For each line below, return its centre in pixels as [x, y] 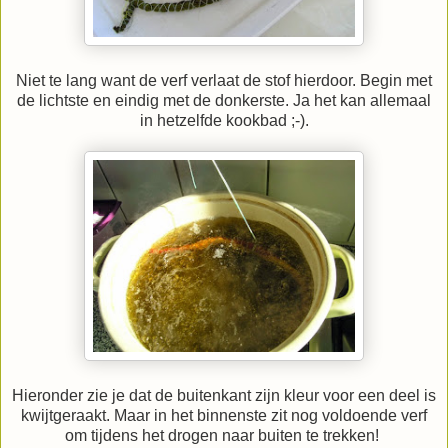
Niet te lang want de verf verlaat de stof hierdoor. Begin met [224, 80]
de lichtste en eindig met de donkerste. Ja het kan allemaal [224, 100]
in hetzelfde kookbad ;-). [224, 120]
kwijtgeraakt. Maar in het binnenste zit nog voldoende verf [224, 415]
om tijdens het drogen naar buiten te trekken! [224, 435]
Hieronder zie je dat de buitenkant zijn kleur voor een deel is [224, 395]
